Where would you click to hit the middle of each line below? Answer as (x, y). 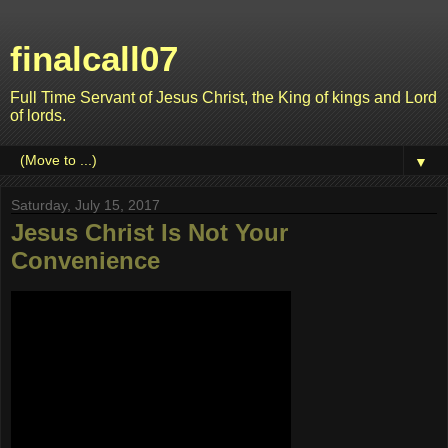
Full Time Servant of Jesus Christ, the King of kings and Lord (223, 97)
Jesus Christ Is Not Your (149, 232)
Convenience (85, 260)
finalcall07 (94, 59)
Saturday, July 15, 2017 (85, 205)
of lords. (38, 115)
